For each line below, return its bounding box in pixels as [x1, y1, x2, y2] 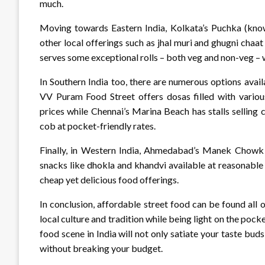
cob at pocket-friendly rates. [40, 119, 156, 131]
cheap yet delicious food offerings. [40, 173, 179, 185]
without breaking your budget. [40, 242, 163, 254]
